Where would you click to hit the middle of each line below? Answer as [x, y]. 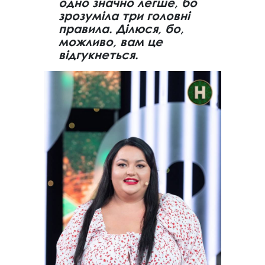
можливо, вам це [111, 42]
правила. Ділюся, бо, [121, 29]
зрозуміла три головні [124, 16]
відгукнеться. [98, 55]
